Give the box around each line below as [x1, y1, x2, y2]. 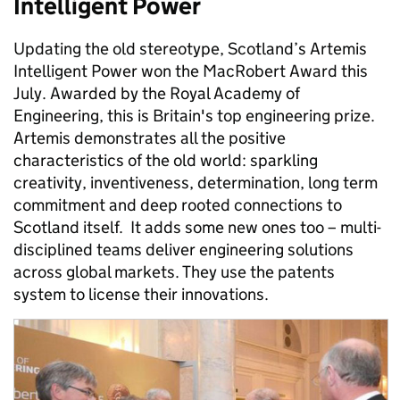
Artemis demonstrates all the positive [13, 128, 286, 148]
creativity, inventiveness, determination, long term [13, 172, 378, 193]
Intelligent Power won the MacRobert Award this [13, 61, 368, 81]
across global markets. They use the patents [13, 262, 335, 282]
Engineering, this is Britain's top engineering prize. [13, 105, 375, 126]
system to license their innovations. [13, 284, 269, 304]
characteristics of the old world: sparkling [13, 150, 318, 171]
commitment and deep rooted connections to [13, 195, 342, 215]
